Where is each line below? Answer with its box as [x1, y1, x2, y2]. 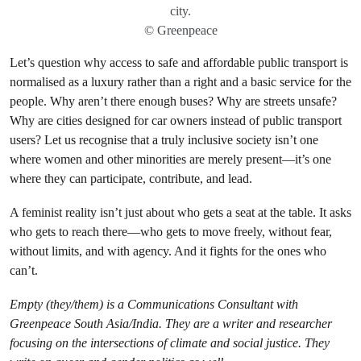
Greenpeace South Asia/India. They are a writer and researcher [10, 316, 332, 331]
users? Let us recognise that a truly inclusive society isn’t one [10, 132, 318, 147]
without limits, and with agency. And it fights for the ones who [10, 243, 326, 259]
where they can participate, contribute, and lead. [10, 171, 252, 186]
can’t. [10, 263, 38, 278]
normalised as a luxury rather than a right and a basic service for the [10, 74, 351, 89]
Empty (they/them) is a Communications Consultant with [10, 297, 298, 312]
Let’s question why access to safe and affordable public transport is [10, 55, 348, 70]
